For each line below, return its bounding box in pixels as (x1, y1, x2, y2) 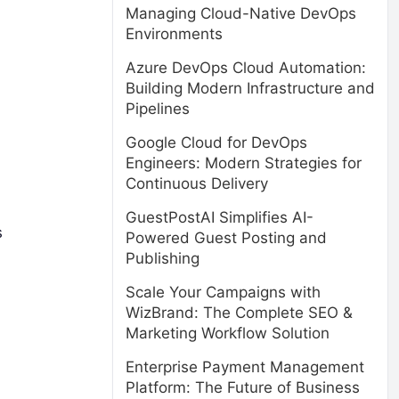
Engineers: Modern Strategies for (126, 154, 362, 172)
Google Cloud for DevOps (126, 134, 307, 151)
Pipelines (126, 100, 190, 118)
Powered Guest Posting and (126, 229, 327, 247)
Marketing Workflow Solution (126, 324, 330, 342)
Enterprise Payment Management (126, 358, 364, 376)
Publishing (126, 249, 199, 267)
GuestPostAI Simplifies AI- (126, 208, 313, 226)
